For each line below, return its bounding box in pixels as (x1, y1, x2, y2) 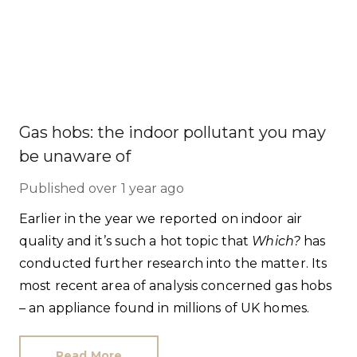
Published (19, 181, 85, 196)
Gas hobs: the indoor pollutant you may (19, 123, 326, 142)
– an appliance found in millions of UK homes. (19, 300, 309, 316)
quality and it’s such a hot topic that (19, 233, 253, 249)
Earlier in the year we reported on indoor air (19, 211, 302, 226)
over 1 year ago (88, 181, 185, 196)
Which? (252, 233, 300, 249)
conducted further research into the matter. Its (19, 256, 328, 271)
